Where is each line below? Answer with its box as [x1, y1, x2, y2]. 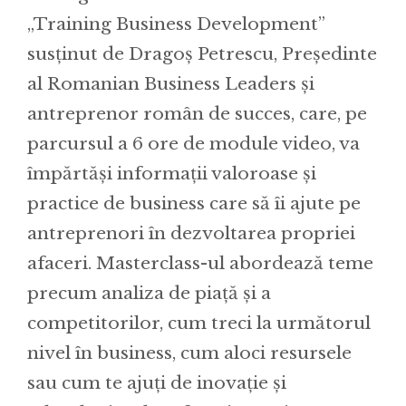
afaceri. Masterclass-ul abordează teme [27, 253, 373, 275]
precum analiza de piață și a [27, 283, 271, 304]
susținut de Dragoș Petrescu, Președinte [27, 43, 377, 65]
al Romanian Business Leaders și [27, 73, 314, 95]
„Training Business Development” [27, 14, 324, 35]
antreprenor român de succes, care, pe [27, 103, 367, 125]
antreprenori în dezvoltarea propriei [27, 223, 355, 245]
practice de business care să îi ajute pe [27, 193, 361, 215]
